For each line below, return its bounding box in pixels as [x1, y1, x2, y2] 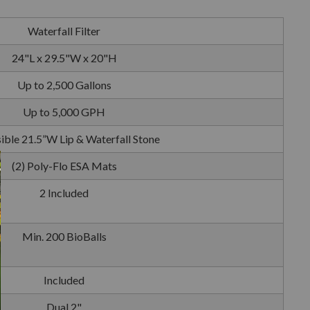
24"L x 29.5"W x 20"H [11, 51, 117, 64]
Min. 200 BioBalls [21, 230, 107, 243]
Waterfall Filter [28, 24, 100, 37]
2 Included [39, 186, 89, 199]
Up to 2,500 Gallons [17, 78, 111, 91]
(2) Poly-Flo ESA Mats [11, 159, 117, 172]
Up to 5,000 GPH [23, 105, 105, 118]
